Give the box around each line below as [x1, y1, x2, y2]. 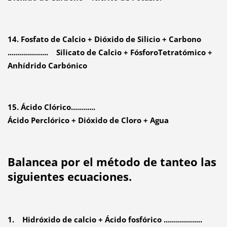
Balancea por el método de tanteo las [7, 154, 216, 169]
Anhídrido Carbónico [7, 60, 87, 71]
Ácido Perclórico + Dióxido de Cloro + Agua [7, 115, 169, 125]
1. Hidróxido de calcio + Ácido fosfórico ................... [7, 214, 202, 224]
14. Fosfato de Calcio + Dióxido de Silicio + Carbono [7, 34, 201, 45]
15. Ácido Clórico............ [7, 102, 95, 112]
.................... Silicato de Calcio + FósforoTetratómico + [7, 47, 212, 58]
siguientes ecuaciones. [7, 168, 132, 184]
